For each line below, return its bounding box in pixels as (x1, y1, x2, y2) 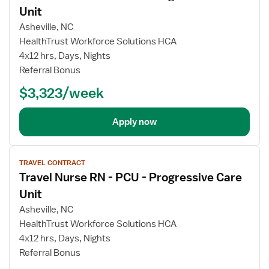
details (9, 172, 37, 184)
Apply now (112, 116, 157, 128)
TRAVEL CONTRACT (19, 158, 85, 168)
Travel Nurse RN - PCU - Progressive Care (19, 170, 242, 184)
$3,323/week (19, 84, 104, 101)
